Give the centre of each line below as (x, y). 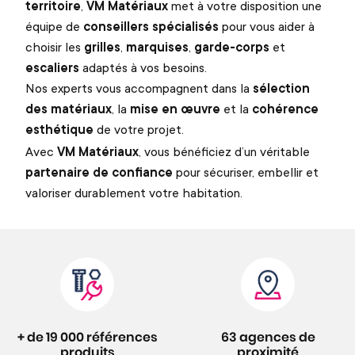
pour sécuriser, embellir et (246, 172)
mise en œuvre (175, 109)
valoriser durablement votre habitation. (134, 192)
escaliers (52, 68)
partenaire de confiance (99, 172)
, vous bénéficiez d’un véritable (224, 151)
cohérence (285, 109)
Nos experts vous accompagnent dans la (139, 88)
